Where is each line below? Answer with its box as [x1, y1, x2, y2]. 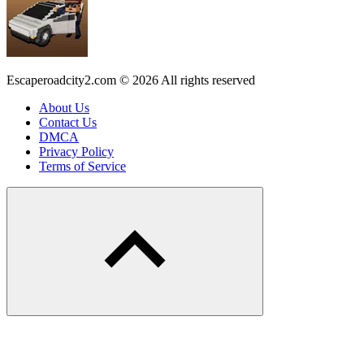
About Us [39, 100, 89, 115]
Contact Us [39, 115, 97, 129]
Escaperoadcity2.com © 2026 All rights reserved [6, 72, 255, 87]
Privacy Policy [39, 144, 114, 158]
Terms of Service [39, 158, 126, 173]
